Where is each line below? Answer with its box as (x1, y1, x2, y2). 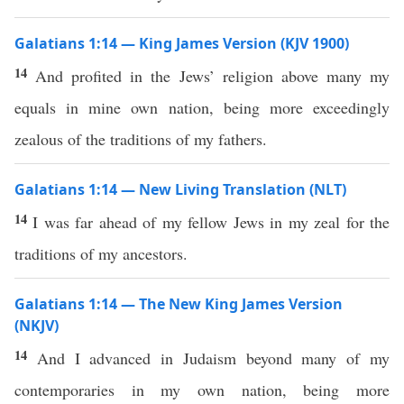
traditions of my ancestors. (14, 243, 188, 264)
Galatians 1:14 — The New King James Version (14, 294, 343, 314)
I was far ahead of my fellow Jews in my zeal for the (32, 211, 390, 233)
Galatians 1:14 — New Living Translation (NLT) (14, 179, 346, 199)
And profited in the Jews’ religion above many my (35, 65, 390, 87)
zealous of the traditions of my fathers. (14, 128, 267, 150)
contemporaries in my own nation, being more (14, 379, 390, 400)
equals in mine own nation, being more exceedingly (14, 96, 390, 118)
